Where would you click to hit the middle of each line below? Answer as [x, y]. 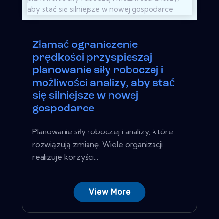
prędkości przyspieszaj [92, 58]
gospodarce [63, 109]
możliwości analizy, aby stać [103, 83]
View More [109, 192]
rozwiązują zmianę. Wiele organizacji [98, 144]
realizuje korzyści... [65, 157]
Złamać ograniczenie [85, 45]
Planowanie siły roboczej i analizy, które [103, 131]
